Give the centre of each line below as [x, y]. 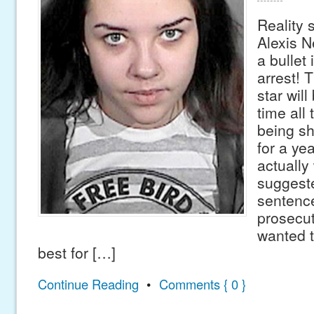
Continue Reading [88, 284]
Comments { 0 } [202, 284]
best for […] [76, 252]
